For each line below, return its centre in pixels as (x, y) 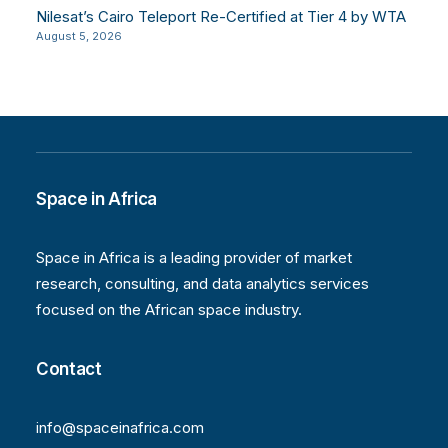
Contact (69, 369)
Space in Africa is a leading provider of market (194, 257)
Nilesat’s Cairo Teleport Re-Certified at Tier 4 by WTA (221, 17)
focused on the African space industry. (169, 309)
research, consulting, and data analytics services (202, 283)
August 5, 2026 (79, 36)
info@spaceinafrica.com (120, 427)
